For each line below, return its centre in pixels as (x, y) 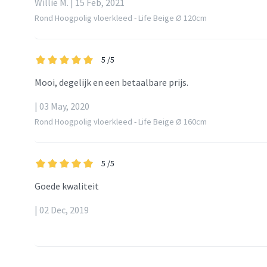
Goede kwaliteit (67, 186)
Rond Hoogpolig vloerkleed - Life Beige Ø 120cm (121, 18)
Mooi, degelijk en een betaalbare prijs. (111, 83)
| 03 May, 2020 (62, 106)
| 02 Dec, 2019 (62, 210)
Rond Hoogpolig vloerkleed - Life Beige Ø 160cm (121, 122)
